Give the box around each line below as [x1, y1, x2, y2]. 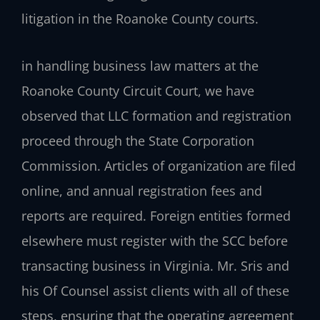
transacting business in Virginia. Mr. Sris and [21, 257, 289, 275]
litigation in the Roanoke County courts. [21, 9, 259, 27]
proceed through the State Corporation [21, 132, 254, 150]
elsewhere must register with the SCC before [21, 232, 288, 250]
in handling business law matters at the [21, 57, 259, 75]
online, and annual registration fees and [21, 182, 262, 200]
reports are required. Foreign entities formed [21, 207, 291, 225]
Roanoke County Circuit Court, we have [21, 82, 254, 100]
